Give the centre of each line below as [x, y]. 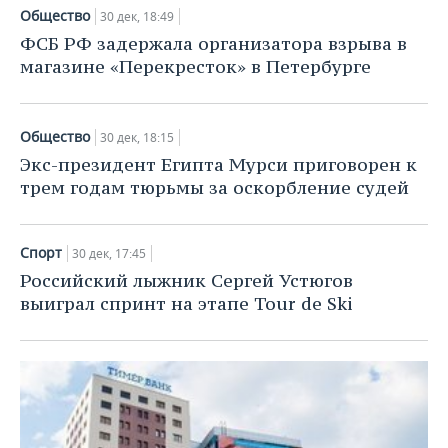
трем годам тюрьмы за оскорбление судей [214, 188]
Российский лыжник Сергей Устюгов [186, 281]
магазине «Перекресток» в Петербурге [195, 67]
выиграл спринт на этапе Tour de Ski [186, 304]
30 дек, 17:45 [109, 254]
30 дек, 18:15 [137, 138]
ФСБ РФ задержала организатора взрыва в [213, 44]
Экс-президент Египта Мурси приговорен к [218, 165]
